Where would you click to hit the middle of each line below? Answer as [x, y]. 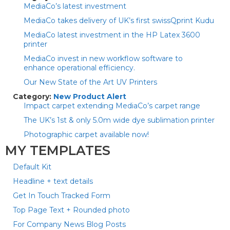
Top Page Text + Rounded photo [71, 210]
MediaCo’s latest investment [75, 6]
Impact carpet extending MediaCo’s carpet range [112, 106]
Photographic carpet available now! [86, 135]
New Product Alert [90, 97]
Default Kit [32, 167]
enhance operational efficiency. [79, 68]
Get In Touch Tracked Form [62, 196]
